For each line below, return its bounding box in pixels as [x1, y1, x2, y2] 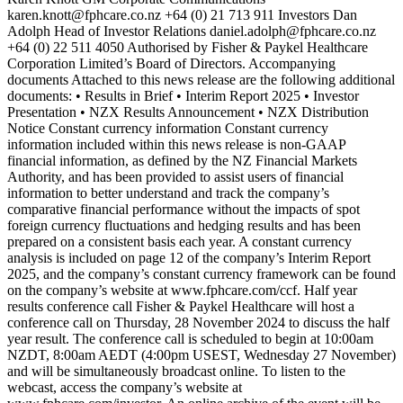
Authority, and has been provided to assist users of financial [7, 169, 344, 185]
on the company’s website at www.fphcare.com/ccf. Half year [7, 282, 357, 299]
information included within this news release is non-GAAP [7, 137, 345, 153]
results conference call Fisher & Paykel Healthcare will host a [7, 299, 354, 315]
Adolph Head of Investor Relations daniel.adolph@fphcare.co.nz [7, 23, 376, 40]
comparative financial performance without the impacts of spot [7, 201, 360, 218]
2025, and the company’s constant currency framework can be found [7, 266, 396, 282]
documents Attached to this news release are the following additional [7, 72, 395, 88]
